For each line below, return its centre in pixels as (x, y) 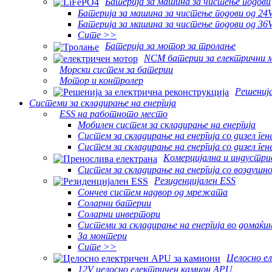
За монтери (102, 236)
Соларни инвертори (119, 214)
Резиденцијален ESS (195, 180)
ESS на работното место (114, 114)
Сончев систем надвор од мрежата (153, 192)
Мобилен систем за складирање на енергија (167, 125)
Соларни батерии (114, 203)
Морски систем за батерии (116, 69)
